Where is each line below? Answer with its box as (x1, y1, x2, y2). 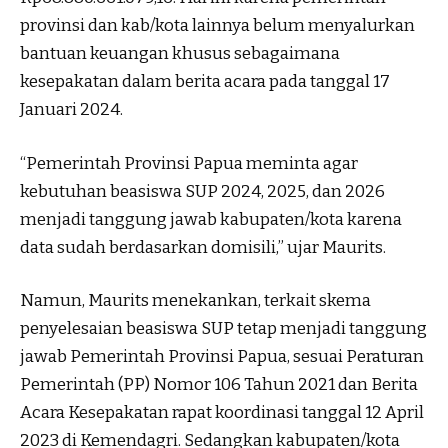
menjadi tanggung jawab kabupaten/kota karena (20, 208, 402, 230)
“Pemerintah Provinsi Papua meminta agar (20, 152, 358, 174)
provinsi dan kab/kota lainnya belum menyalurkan (20, 15, 415, 37)
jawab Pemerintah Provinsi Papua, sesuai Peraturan (20, 346, 424, 368)
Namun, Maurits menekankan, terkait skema (20, 290, 371, 312)
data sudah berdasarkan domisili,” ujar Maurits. (20, 236, 386, 258)
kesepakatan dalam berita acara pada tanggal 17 (20, 71, 390, 93)
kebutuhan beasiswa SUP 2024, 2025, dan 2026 (20, 180, 385, 202)
